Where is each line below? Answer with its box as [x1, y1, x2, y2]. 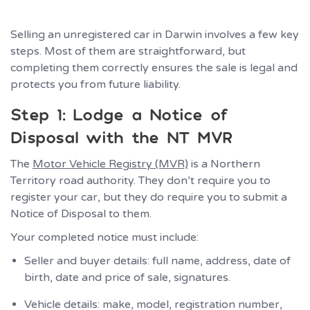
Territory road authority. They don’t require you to [10, 173, 271, 188]
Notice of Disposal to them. [10, 206, 152, 221]
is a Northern [188, 156, 260, 171]
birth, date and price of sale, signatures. [24, 270, 230, 284]
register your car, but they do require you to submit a [10, 190, 287, 204]
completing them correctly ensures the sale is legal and [10, 60, 298, 75]
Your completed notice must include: [10, 230, 199, 244]
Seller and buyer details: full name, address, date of [24, 253, 291, 268]
